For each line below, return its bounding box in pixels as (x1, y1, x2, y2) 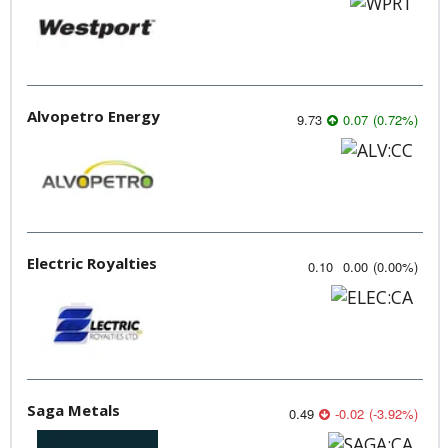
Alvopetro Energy (27, 105, 160, 126)
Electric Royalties (27, 252, 157, 273)
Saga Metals (27, 399, 120, 420)
